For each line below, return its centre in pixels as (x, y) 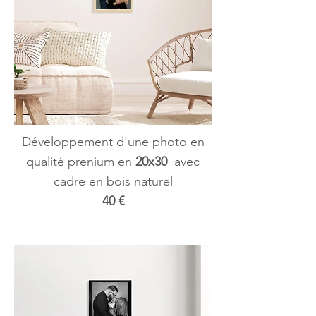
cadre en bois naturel (113, 181)
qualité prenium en (81, 162)
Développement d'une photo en (113, 142)
